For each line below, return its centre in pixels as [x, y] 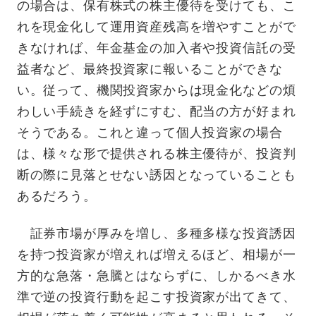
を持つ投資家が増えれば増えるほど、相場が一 [156, 255]
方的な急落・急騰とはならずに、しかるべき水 [156, 276]
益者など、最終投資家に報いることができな [150, 69]
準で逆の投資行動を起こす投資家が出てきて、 [156, 297]
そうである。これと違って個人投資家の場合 [150, 133]
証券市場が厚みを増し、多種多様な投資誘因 [156, 234]
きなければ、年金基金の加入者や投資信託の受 [156, 48]
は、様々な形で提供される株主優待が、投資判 [156, 154]
